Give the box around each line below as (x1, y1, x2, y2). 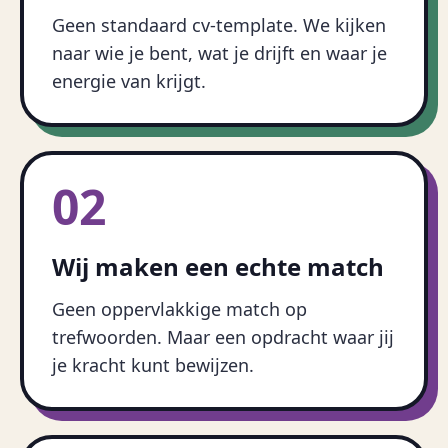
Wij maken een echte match (52, 250, 384, 283)
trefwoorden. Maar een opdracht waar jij (52, 325, 394, 349)
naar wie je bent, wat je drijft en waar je (52, 41, 387, 65)
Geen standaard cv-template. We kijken (52, 13, 386, 37)
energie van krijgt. (52, 69, 206, 93)
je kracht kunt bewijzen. (52, 353, 254, 377)
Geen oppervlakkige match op (52, 297, 307, 321)
